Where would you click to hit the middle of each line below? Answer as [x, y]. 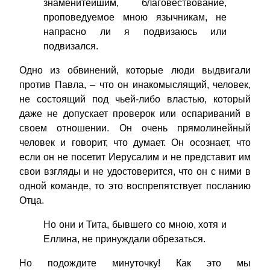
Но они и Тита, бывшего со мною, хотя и [135, 225]
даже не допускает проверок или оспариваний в [135, 114]
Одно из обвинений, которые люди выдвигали [135, 71]
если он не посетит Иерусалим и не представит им [135, 157]
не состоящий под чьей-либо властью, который [135, 99]
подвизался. [71, 46]
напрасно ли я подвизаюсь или [135, 32]
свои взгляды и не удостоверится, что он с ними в [135, 172]
